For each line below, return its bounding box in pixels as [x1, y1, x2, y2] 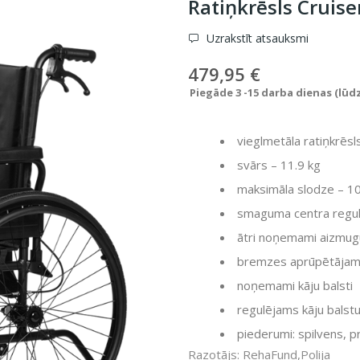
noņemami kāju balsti [237, 276, 353, 293]
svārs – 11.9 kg [237, 156, 321, 173]
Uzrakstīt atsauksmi [203, 30, 309, 46]
